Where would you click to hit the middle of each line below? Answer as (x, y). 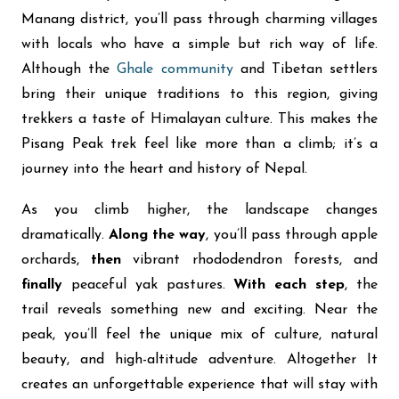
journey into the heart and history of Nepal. (164, 169)
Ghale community (175, 69)
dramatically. (65, 235)
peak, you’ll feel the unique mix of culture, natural (199, 335)
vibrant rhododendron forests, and (250, 260)
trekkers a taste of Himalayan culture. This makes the (199, 119)
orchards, (57, 260)
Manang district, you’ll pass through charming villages (199, 20)
